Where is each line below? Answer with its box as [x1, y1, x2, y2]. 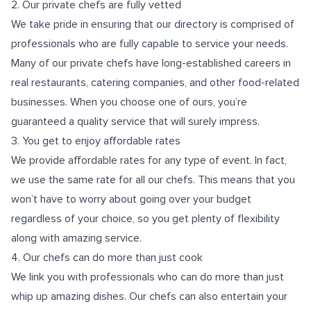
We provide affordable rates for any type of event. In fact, [11, 153, 287, 167]
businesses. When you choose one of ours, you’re [11, 95, 247, 109]
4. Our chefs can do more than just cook [11, 251, 203, 264]
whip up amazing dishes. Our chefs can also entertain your [11, 289, 287, 303]
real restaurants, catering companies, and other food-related [11, 76, 299, 90]
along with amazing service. [11, 231, 142, 245]
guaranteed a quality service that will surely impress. [11, 115, 260, 128]
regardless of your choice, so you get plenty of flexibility [11, 212, 280, 226]
